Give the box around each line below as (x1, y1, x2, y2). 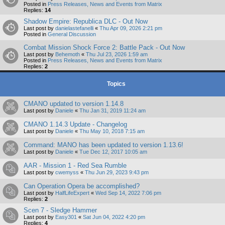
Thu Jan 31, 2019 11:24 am (79, 107, 146, 114)
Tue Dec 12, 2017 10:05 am (79, 149, 147, 155)
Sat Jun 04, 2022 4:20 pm (83, 214, 145, 220)
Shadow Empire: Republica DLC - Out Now (24, 18, 148, 26)
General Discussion (48, 31, 96, 38)
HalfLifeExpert (55, 190, 89, 196)
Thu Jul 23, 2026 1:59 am (86, 51, 148, 58)
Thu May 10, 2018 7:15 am (79, 128, 145, 135)
